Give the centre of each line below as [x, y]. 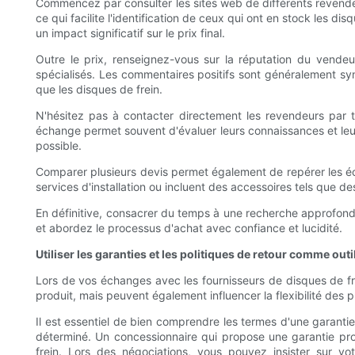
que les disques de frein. [99, 89]
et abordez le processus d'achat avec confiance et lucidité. [189, 227]
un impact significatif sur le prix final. [130, 32]
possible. [59, 145]
